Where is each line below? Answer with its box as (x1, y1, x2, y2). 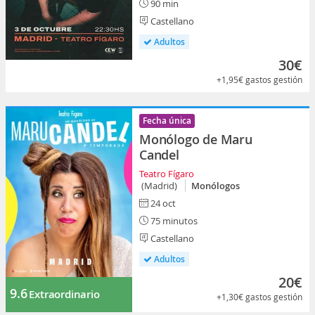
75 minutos (148, 214, 198, 227)
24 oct (148, 197, 176, 210)
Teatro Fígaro (139, 167, 194, 180)
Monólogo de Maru (139, 131, 252, 148)
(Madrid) (139, 179, 181, 192)
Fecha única (143, 115, 191, 127)
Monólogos (191, 179, 240, 192)
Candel (139, 146, 179, 163)
